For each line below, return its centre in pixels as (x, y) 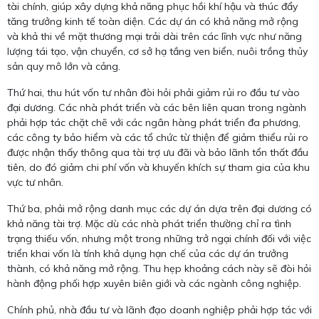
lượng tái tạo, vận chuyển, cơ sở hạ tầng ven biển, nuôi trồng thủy (157, 51)
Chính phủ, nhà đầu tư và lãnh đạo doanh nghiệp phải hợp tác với (159, 309)
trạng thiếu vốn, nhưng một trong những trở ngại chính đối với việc (159, 238)
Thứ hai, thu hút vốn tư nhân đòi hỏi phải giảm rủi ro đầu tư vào (153, 92)
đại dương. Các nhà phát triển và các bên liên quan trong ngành (157, 107)
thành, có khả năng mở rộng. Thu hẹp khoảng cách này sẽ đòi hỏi (159, 268)
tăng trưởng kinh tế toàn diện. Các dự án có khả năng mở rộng (153, 21)
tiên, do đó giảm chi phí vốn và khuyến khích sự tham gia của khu (158, 167)
